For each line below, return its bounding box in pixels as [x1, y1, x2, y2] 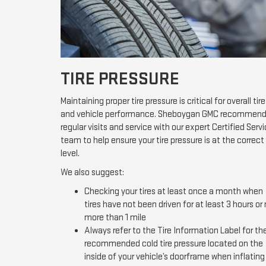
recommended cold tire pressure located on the [84, 238, 263, 250]
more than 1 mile [84, 212, 146, 224]
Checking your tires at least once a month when [84, 186, 263, 198]
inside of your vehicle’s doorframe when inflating [84, 251, 265, 263]
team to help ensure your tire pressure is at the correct [61, 135, 264, 147]
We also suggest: [61, 167, 124, 179]
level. [61, 148, 80, 160]
